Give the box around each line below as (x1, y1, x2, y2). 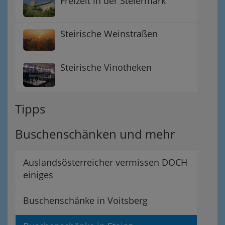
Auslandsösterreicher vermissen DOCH (23, 156, 187, 168)
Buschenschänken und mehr (15, 125, 175, 142)
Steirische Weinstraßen (60, 28, 158, 40)
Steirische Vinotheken (60, 61, 152, 73)
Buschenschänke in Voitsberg (23, 194, 148, 206)
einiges (23, 168, 53, 181)
